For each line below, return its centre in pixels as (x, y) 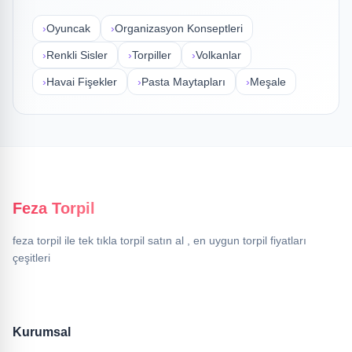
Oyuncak (68, 28)
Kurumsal (42, 332)
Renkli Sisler (77, 55)
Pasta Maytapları (183, 82)
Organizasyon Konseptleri (179, 28)
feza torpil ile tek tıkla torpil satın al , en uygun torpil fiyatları (159, 240)
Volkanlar (218, 55)
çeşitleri (31, 258)
